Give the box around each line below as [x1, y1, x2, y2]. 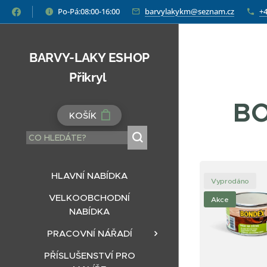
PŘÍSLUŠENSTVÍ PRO [44, 250, 135, 261]
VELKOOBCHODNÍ [49, 192, 130, 203]
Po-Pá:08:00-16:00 [58, 5, 120, 17]
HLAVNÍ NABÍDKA [51, 170, 128, 181]
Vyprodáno [211, 176, 250, 185]
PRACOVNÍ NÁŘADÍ [46, 228, 132, 239]
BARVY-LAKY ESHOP [29, 50, 150, 65]
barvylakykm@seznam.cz [145, 5, 234, 17]
